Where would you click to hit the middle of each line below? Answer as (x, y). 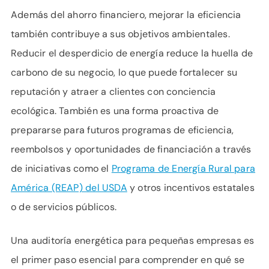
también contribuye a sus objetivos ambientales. (120, 34)
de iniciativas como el (61, 168)
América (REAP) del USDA (69, 188)
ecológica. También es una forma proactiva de (115, 111)
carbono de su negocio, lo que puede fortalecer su (124, 72)
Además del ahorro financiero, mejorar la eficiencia (126, 15)
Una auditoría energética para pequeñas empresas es (133, 240)
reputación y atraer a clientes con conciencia (113, 92)
